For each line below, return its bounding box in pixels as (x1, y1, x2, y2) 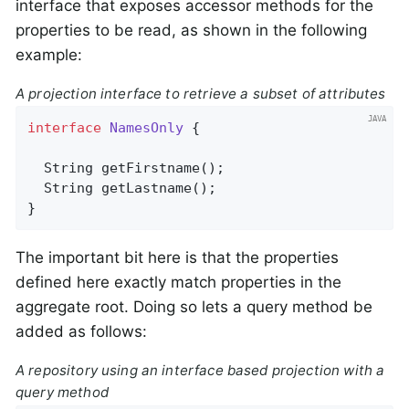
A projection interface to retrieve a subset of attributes (16, 84, 386, 102)
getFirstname (101, 160, 201, 177)
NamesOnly (110, 120, 184, 137)
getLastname (101, 180, 193, 197)
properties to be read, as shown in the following (16, 20, 367, 39)
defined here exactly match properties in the (16, 273, 341, 292)
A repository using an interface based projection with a (16, 362, 385, 380)
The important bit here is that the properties (16, 248, 339, 267)
